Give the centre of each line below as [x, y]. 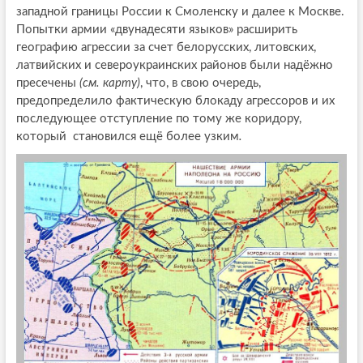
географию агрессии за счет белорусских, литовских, [166, 47]
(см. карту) [109, 83]
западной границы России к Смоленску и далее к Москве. [180, 11]
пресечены [47, 83]
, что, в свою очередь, [200, 83]
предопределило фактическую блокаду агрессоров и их [175, 100]
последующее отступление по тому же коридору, [158, 118]
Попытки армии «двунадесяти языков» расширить [156, 29]
